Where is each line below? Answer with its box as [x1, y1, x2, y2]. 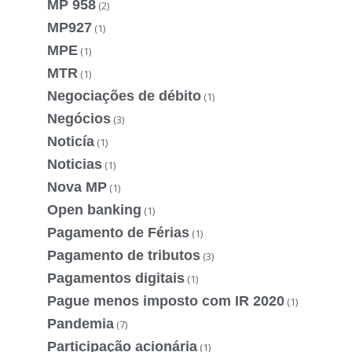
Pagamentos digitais [47, 269, 185, 286]
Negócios [47, 110, 111, 126]
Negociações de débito [47, 87, 201, 104]
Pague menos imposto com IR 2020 [47, 292, 284, 309]
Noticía [47, 133, 94, 149]
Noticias [47, 156, 102, 172]
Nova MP [47, 178, 107, 195]
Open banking [47, 201, 141, 218]
